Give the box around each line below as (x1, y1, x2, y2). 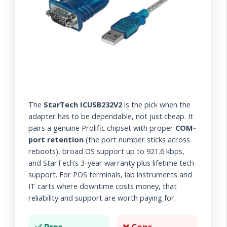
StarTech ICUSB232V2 (44, 100, 122, 110)
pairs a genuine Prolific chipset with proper (28, 123, 175, 133)
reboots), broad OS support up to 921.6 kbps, (28, 146, 184, 157)
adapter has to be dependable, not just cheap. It (28, 111, 193, 122)
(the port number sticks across (84, 135, 190, 145)
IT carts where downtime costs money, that (28, 181, 177, 192)
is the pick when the (122, 100, 191, 110)
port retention (28, 135, 84, 145)
